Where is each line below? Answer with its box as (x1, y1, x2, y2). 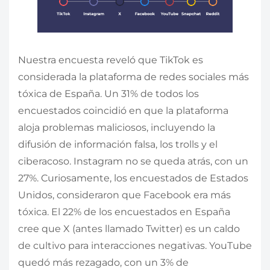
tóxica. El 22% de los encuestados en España (18, 206, 230, 218)
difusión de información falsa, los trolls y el (18, 138, 218, 150)
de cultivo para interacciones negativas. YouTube (18, 239, 252, 251)
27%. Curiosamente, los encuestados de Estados (18, 172, 248, 184)
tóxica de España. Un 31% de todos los (18, 87, 199, 99)
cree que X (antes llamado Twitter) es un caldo (18, 222, 240, 234)
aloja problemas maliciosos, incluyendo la (18, 121, 215, 133)
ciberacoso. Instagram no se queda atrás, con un (18, 155, 248, 167)
